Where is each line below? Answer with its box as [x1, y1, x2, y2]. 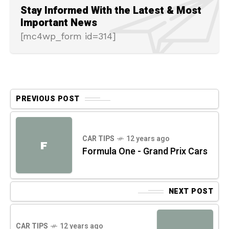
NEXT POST [168, 186, 213, 197]
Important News [20, 15, 97, 31]
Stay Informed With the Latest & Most [20, 3, 201, 18]
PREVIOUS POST [16, 94, 80, 105]
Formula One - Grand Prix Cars [82, 145, 208, 159]
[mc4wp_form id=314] [20, 31, 116, 42]
